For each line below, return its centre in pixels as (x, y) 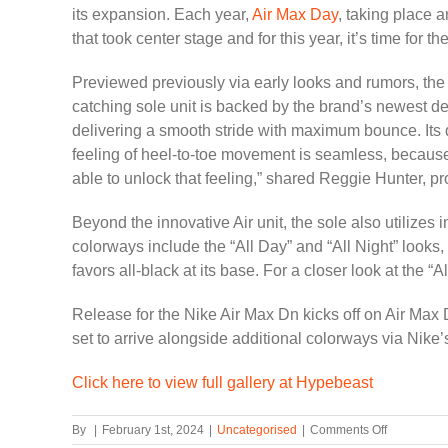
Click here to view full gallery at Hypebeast (222, 382)
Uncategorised (257, 429)
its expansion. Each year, (162, 14)
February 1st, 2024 (153, 429)
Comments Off (348, 429)
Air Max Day (295, 14)
